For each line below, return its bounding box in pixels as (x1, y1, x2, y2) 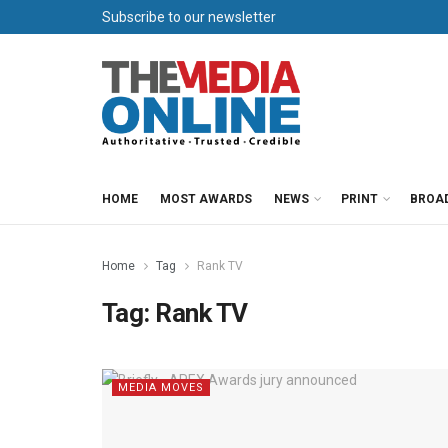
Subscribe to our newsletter (102, 9, 276, 25)
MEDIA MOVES (118, 381, 204, 394)
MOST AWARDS (160, 192, 252, 206)
